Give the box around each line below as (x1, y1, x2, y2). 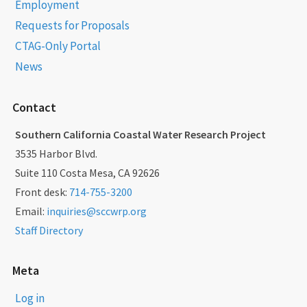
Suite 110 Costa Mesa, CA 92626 (14, 165, 160, 180)
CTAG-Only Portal (14, 38, 101, 53)
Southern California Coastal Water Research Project (14, 127, 266, 141)
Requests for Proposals (14, 17, 130, 33)
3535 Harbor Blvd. (14, 146, 97, 160)
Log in (14, 290, 45, 306)
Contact (12, 99, 56, 115)
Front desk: (14, 184, 69, 199)
